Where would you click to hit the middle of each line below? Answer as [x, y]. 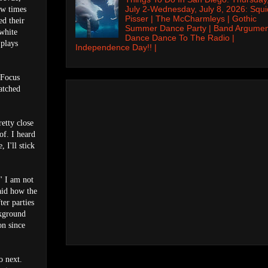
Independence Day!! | [116, 47]
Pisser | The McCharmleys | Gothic [191, 18]
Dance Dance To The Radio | [179, 37]
